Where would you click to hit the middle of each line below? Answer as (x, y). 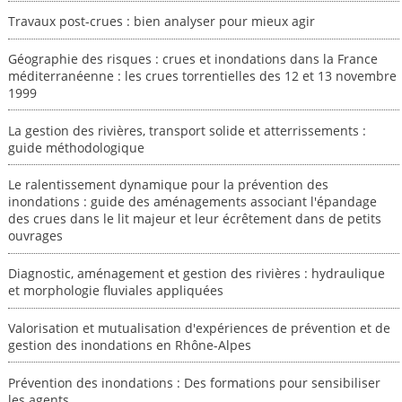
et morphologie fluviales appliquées (115, 291)
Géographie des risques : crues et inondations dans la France (192, 58)
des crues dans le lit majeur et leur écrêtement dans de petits (194, 219)
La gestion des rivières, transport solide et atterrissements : (187, 130)
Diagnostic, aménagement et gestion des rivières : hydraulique (196, 274)
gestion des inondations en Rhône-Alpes (129, 345)
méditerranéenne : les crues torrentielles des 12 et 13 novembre (202, 75)
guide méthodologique (76, 147)
